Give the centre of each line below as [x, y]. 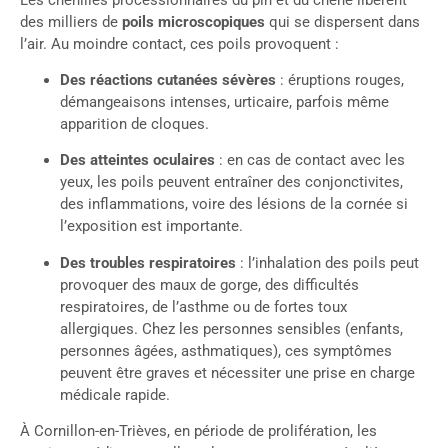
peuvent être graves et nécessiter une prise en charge [237, 372]
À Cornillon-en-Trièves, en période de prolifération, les [198, 431]
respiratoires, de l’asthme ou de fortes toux [203, 306]
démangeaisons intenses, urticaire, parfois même [224, 101]
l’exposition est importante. [151, 226]
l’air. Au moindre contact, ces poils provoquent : [179, 43]
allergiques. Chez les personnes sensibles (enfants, [231, 328]
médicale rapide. [115, 394]
